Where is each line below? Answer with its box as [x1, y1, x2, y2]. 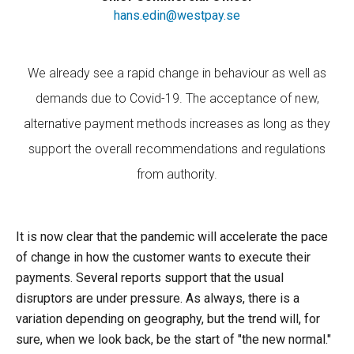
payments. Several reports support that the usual [16, 270, 284, 285]
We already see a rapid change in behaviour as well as [28, 66, 326, 81]
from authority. [137, 167, 217, 182]
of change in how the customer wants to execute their [16, 250, 311, 265]
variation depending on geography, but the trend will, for [16, 311, 320, 326]
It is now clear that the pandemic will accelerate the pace [16, 229, 328, 244]
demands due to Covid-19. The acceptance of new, [35, 91, 319, 106]
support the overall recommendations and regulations [28, 141, 326, 156]
